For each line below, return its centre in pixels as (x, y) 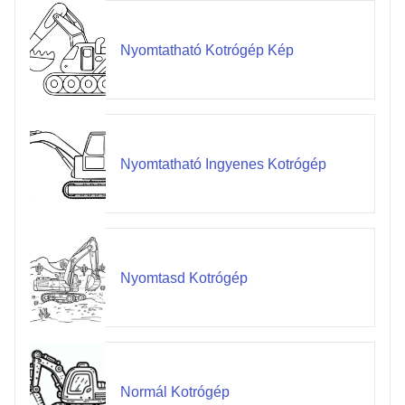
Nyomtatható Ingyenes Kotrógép (223, 164)
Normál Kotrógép (174, 391)
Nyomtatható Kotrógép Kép (207, 50)
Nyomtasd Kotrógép (184, 278)
